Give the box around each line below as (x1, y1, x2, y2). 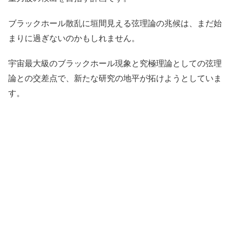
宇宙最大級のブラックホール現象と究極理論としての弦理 (8, 58, 222, 69)
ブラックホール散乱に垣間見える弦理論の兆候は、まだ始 (8, 18, 222, 29)
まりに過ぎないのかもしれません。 (8, 33, 140, 44)
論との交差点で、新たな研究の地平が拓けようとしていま (8, 73, 222, 84)
